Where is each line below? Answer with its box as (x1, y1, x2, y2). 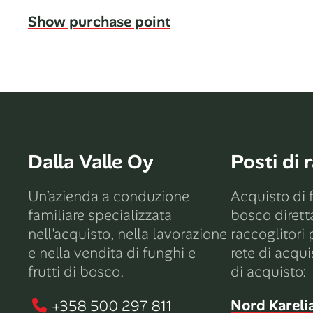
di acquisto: (231, 261, 306, 282)
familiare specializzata (28, 205, 172, 225)
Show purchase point (28, 11, 170, 31)
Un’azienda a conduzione (28, 186, 189, 206)
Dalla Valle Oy (28, 149, 154, 175)
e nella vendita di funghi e (28, 242, 196, 263)
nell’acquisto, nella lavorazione (28, 224, 227, 244)
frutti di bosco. (28, 261, 124, 282)
